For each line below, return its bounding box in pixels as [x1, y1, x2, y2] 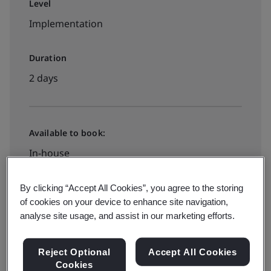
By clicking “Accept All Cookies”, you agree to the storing [20, 182, 244, 193]
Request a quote [44, 187, 119, 200]
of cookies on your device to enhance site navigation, [20, 196, 229, 207]
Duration [29, 52, 67, 64]
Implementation [29, 17, 103, 30]
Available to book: [29, 127, 105, 139]
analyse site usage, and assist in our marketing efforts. [20, 210, 235, 221]
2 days [29, 71, 58, 85]
